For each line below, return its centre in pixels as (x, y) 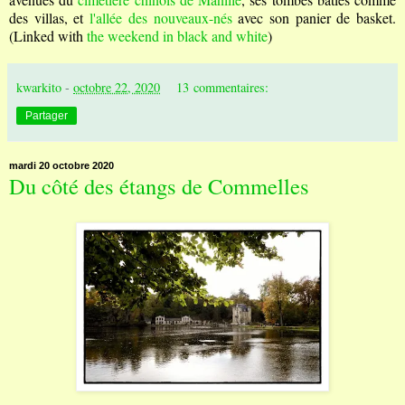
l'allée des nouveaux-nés (161, 18)
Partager (47, 116)
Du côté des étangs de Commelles (159, 186)
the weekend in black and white (175, 36)
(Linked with (46, 36)
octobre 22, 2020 (117, 88)
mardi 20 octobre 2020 (61, 166)
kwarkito (39, 88)
